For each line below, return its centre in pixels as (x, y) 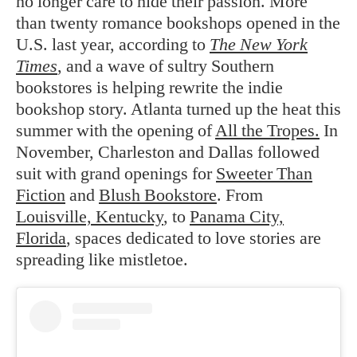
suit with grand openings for (116, 174)
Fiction (41, 195)
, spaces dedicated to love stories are (194, 238)
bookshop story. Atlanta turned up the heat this (178, 109)
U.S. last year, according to (113, 45)
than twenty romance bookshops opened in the (178, 23)
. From (240, 195)
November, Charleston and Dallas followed (168, 152)
